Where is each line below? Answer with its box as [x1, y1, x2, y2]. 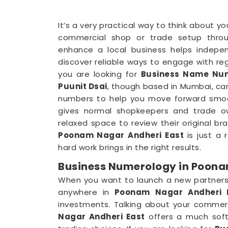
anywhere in [58, 187, 109, 198]
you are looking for [58, 69, 141, 80]
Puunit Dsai [58, 81, 107, 92]
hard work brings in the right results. [58, 142, 201, 153]
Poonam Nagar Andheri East [58, 130, 187, 141]
